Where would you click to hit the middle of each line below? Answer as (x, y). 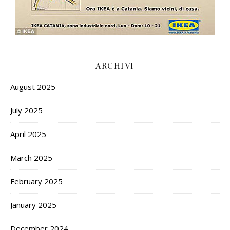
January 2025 (33, 205)
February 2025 (36, 181)
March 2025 (31, 158)
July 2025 (26, 111)
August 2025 (33, 87)
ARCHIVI (115, 66)
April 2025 (28, 134)
